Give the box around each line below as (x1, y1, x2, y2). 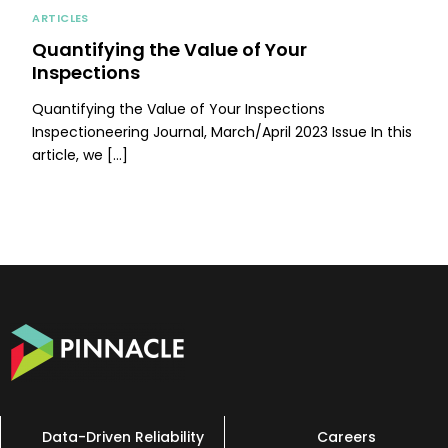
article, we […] (32, 145, 129, 166)
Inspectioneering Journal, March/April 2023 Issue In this (32, 122, 413, 143)
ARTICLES (32, 10, 89, 27)
